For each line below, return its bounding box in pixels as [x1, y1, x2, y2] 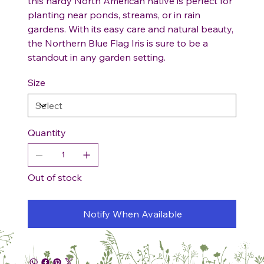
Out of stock [28, 171, 82, 183]
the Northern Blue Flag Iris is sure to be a [28, 37, 208, 49]
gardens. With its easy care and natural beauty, [28, 22, 233, 35]
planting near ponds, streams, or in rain [28, 8, 200, 21]
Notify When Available [83, 207, 182, 220]
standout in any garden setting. [28, 51, 166, 63]
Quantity [28, 126, 66, 138]
